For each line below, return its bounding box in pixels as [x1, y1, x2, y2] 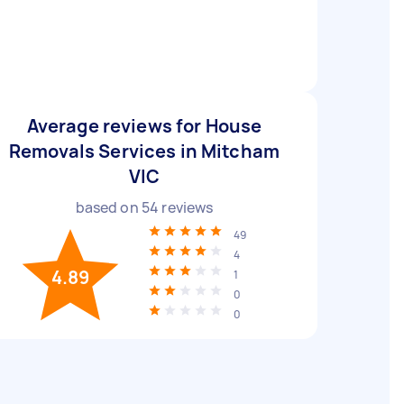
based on [75, 197, 142, 217]
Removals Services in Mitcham [8, 139, 280, 163]
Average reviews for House [26, 114, 262, 138]
